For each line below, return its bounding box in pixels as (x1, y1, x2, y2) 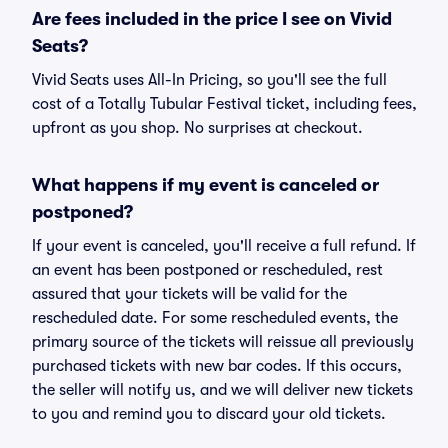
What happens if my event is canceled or (32, 175, 379, 195)
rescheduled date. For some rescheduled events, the (32, 309, 398, 327)
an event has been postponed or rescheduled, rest (32, 261, 383, 279)
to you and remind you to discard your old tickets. (32, 405, 386, 423)
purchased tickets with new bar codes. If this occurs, (32, 357, 402, 375)
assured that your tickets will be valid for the (32, 285, 347, 303)
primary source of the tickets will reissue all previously (32, 333, 414, 351)
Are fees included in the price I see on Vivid (32, 9, 392, 29)
